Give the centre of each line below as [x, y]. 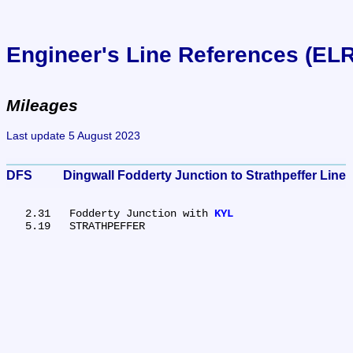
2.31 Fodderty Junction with [142, 213]
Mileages [42, 106]
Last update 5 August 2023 [73, 135]
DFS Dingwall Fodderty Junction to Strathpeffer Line [204, 175]
